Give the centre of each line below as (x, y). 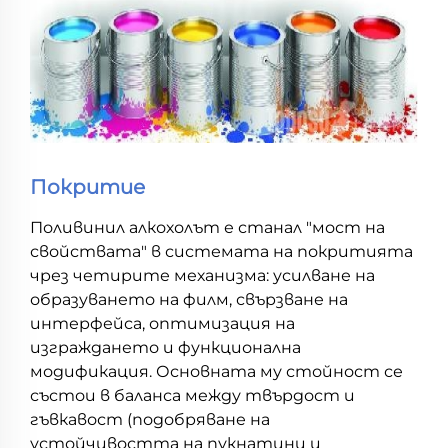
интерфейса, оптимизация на (162, 324)
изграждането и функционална (165, 348)
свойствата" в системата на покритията (221, 252)
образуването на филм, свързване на (189, 300)
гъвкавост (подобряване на (150, 420)
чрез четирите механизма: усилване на (202, 276)
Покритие (87, 187)
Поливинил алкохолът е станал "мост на (207, 228)
